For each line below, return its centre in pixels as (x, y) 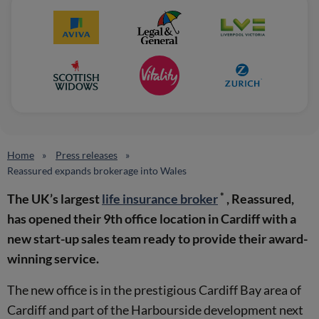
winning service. (53, 259)
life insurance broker (160, 199)
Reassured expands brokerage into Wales (97, 171)
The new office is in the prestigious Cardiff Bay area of (154, 290)
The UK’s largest (54, 199)
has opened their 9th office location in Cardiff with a (152, 219)
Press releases (87, 155)
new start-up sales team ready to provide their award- (157, 239)
